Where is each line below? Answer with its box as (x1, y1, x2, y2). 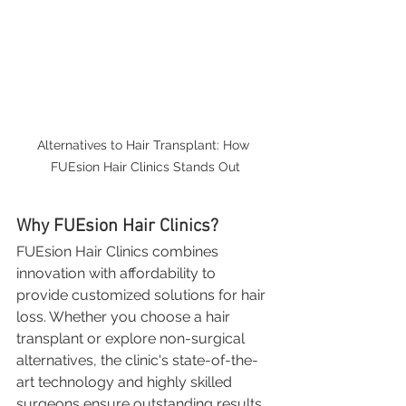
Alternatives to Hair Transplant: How (37, 137, 253, 152)
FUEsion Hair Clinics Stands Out (50, 159, 240, 174)
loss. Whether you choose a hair (16, 307, 234, 325)
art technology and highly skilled (16, 372, 236, 391)
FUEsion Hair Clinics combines (16, 242, 222, 260)
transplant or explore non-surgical (16, 329, 248, 347)
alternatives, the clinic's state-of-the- (16, 351, 258, 369)
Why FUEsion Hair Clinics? (16, 215, 218, 237)
